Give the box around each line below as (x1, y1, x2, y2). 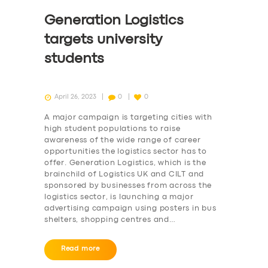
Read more (60, 246, 100, 252)
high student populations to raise (44, 126, 181, 133)
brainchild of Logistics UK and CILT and (44, 171, 205, 178)
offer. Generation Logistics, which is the (44, 160, 206, 167)
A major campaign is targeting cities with (44, 114, 212, 121)
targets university (44, 33, 162, 46)
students (44, 52, 104, 65)
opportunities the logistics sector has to (44, 148, 207, 156)
